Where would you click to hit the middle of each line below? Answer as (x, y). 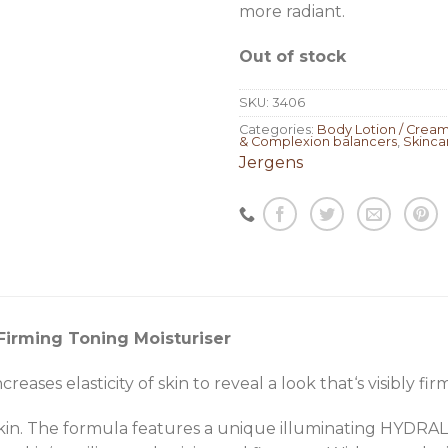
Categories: (278, 129)
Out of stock (292, 56)
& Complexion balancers (318, 141)
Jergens (271, 162)
